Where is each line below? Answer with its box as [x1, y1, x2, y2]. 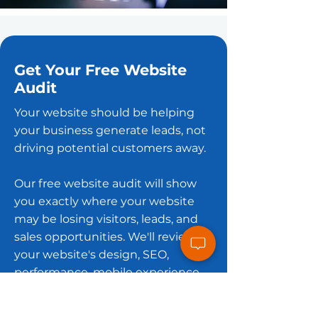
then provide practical [14, 301, 139, 314]
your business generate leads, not [14, 124, 206, 137]
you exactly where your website [14, 194, 194, 208]
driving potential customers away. [14, 141, 206, 155]
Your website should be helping [14, 106, 194, 119]
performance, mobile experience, [14, 265, 202, 279]
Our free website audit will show [14, 177, 197, 190]
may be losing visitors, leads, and [14, 212, 198, 226]
